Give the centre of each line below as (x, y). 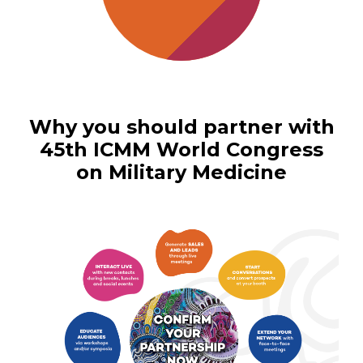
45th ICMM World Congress (181, 149)
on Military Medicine (181, 172)
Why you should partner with (181, 127)
